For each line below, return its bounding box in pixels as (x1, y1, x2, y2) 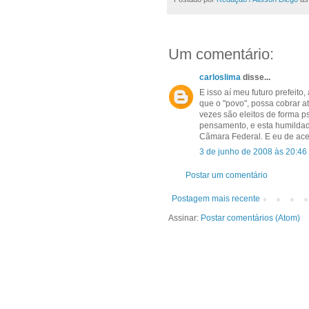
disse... (241, 72, 270, 83)
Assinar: (168, 213, 201, 223)
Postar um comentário (186, 170, 268, 181)
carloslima (199, 72, 241, 83)
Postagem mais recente (172, 194, 260, 204)
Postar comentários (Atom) (201, 213, 300, 223)
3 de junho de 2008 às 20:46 (199, 147, 307, 157)
